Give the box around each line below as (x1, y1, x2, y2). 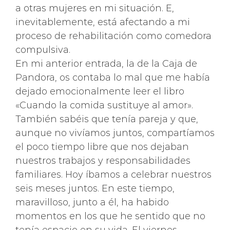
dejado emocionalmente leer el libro (15, 86, 184, 97)
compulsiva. (15, 44, 70, 55)
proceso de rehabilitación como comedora (15, 30, 212, 42)
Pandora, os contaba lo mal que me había (15, 72, 210, 83)
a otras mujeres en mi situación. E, (15, 3, 174, 14)
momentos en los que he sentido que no (15, 210, 205, 222)
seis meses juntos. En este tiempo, (15, 183, 175, 194)
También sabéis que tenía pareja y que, (15, 113, 198, 125)
